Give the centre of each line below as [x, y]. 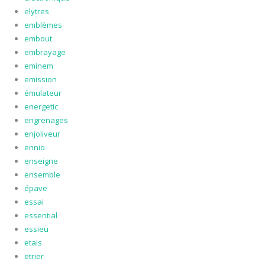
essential [41, 216]
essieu [36, 229]
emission [40, 80]
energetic [41, 107]
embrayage [45, 52]
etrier [34, 256]
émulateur [43, 93]
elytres [36, 12]
